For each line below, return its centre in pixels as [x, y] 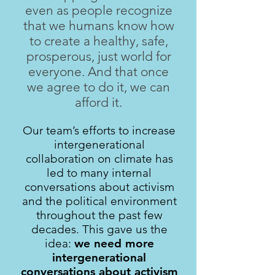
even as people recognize [99, 10]
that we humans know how [99, 25]
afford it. [99, 102]
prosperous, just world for [99, 56]
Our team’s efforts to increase [99, 130]
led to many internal [99, 173]
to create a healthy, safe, [99, 41]
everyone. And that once [99, 72]
